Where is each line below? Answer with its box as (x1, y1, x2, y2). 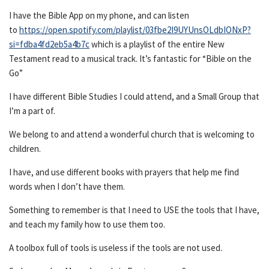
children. (9, 143, 41, 154)
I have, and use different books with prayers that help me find (9, 166, 239, 178)
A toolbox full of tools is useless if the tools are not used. (9, 242, 224, 253)
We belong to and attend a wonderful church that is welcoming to (9, 128, 255, 140)
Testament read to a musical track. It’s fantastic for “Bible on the (9, 53, 252, 64)
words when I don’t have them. (9, 181, 127, 192)
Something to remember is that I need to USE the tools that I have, (9, 204, 259, 216)
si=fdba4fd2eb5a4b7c (9, 38, 89, 50)
